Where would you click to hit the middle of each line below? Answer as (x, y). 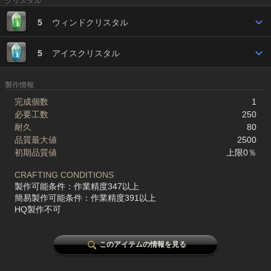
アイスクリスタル (86, 53)
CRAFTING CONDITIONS (64, 175)
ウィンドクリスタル (90, 22)
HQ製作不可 (38, 209)
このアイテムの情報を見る (143, 244)
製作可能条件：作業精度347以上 (77, 186)
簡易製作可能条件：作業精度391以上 (85, 198)
